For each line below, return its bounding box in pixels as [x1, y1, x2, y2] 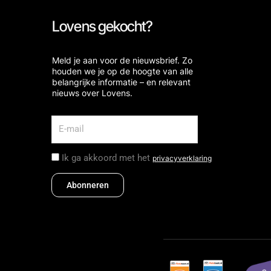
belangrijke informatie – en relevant [51, 77, 191, 88]
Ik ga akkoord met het [61, 152, 152, 163]
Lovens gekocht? [51, 18, 153, 36]
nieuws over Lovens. [51, 88, 132, 99]
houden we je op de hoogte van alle [51, 66, 193, 77]
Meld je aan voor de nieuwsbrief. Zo [51, 55, 192, 66]
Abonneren [66, 180, 109, 190]
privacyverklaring [152, 153, 212, 163]
